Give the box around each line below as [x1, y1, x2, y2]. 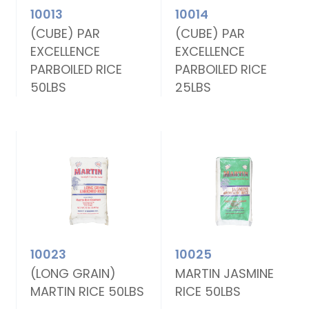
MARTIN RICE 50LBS [30, 283, 145, 301]
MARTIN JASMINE [175, 265, 275, 283]
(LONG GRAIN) [30, 265, 117, 283]
